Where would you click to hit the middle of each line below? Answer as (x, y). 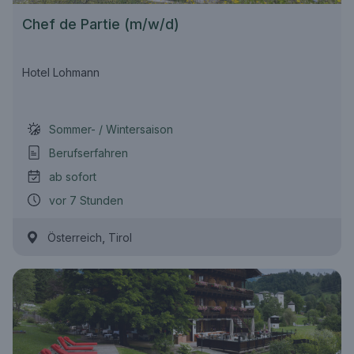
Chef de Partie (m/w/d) (101, 24)
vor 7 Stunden (86, 200)
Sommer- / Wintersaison (111, 129)
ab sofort (73, 176)
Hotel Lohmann (61, 72)
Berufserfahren (88, 153)
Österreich (75, 237)
